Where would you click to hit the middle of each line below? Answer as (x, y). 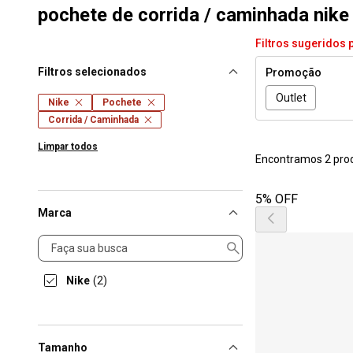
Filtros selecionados (92, 72)
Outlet (291, 97)
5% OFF (277, 199)
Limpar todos (68, 147)
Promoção (294, 72)
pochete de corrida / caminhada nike (193, 15)
